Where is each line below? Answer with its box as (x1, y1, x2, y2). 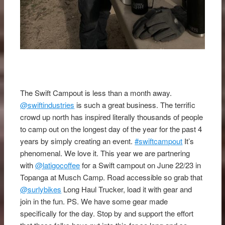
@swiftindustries (20, 99, 75, 110)
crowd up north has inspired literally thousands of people (20, 111, 203, 123)
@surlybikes (20, 184, 62, 195)
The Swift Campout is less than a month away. (20, 87, 172, 98)
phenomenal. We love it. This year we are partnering (20, 148, 190, 159)
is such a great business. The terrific (74, 99, 196, 110)
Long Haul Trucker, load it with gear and (61, 184, 192, 195)
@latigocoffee (35, 160, 80, 171)
